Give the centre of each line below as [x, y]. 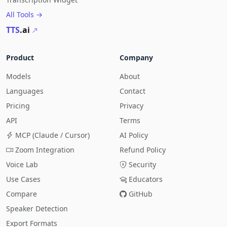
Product [20, 58]
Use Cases [23, 179]
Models [18, 76]
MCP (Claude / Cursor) [52, 135]
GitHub [141, 194]
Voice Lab [22, 164]
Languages [25, 91]
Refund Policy [143, 150]
